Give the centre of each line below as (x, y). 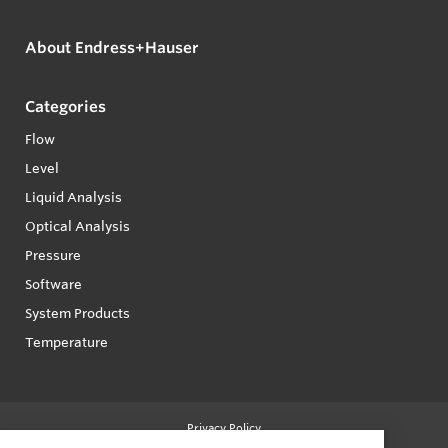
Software (53, 283)
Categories (65, 106)
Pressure (53, 254)
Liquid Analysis (73, 196)
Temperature (66, 341)
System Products (77, 312)
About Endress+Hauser (112, 47)
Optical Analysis (77, 225)
